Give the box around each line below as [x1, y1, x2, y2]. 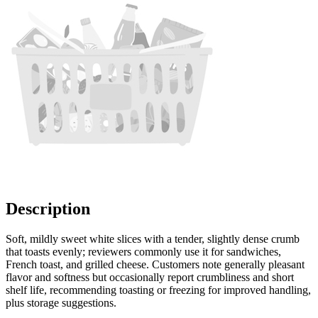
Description [6, 199, 90, 219]
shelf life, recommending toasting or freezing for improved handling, [6, 283, 311, 296]
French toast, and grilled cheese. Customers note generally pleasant [6, 258, 305, 270]
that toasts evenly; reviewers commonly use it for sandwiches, [6, 245, 281, 258]
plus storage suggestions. [6, 296, 116, 309]
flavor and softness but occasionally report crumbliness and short [6, 270, 294, 283]
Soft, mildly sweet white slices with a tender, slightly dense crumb [6, 232, 300, 245]
